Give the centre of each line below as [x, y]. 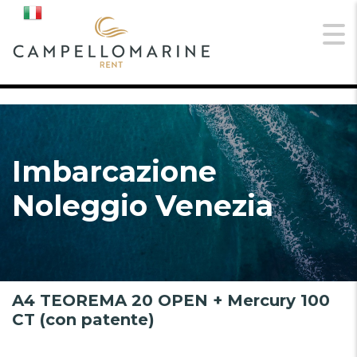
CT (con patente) [83, 320]
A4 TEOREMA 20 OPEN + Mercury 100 [171, 300]
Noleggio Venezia [143, 206]
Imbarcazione [114, 171]
